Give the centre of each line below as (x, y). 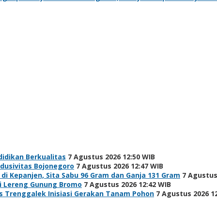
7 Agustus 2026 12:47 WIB (120, 166)
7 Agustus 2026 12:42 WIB (127, 184)
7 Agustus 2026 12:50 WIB (111, 156)
